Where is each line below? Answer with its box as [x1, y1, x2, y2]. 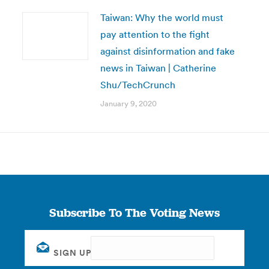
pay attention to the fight [100, 28, 210, 40]
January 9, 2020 [100, 98, 157, 109]
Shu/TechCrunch [100, 79, 175, 91]
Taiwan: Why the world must [100, 11, 223, 23]
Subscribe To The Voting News [49, 205, 220, 220]
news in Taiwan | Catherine [100, 62, 216, 74]
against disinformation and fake [100, 45, 235, 57]
